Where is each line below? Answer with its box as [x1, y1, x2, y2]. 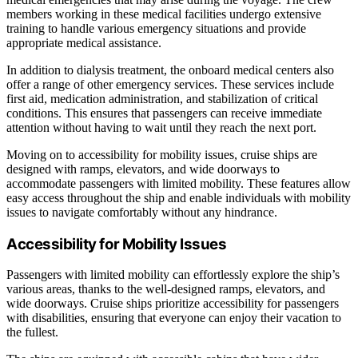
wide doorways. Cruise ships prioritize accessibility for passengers [6, 296, 339, 311]
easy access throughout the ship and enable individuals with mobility [6, 190, 351, 205]
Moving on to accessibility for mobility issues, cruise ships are [6, 147, 317, 161]
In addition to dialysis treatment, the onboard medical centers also [6, 62, 334, 77]
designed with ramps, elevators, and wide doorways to [6, 161, 280, 176]
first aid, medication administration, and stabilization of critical [6, 91, 318, 105]
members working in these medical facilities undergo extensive [6, 6, 321, 21]
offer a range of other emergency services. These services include [6, 77, 334, 91]
